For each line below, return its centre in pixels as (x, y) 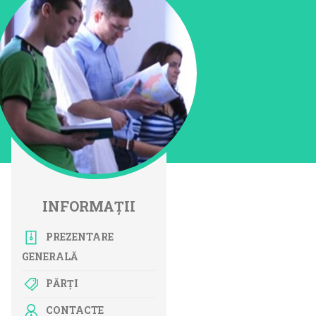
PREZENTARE (79, 237)
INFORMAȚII (89, 206)
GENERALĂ (50, 256)
